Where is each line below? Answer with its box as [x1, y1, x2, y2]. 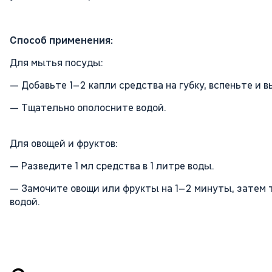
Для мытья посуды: [10, 57, 103, 68]
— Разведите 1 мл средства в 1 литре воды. [10, 160, 214, 171]
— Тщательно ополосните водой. [10, 102, 166, 113]
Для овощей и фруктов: [10, 138, 118, 149]
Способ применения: [10, 35, 113, 46]
